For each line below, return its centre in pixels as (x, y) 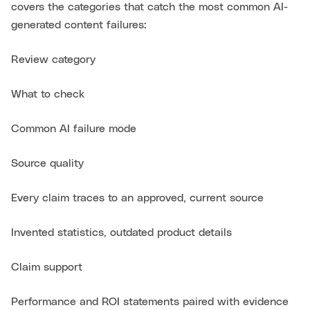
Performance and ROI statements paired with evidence (150, 302)
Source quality (47, 164)
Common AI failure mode (74, 129)
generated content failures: (79, 25)
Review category (53, 60)
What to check (48, 94)
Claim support (47, 267)
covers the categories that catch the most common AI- (149, 7)
